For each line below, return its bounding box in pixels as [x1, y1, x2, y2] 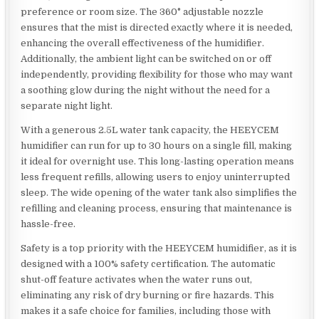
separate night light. [21, 100, 113, 111]
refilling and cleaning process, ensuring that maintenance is [21, 202, 293, 214]
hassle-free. [21, 218, 76, 229]
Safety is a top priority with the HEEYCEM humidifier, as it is [21, 242, 298, 253]
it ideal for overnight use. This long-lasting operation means [21, 155, 295, 167]
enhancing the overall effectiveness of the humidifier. [21, 37, 265, 48]
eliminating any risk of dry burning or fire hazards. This [21, 289, 275, 300]
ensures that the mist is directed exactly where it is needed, [21, 21, 293, 33]
